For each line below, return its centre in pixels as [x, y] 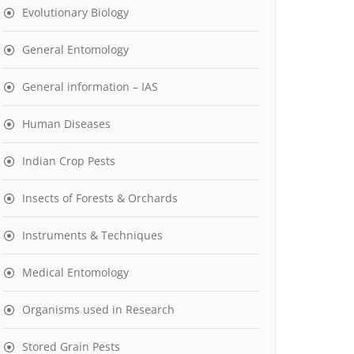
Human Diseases [66, 124]
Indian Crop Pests [69, 161]
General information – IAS [90, 87]
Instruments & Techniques [92, 235]
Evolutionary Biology [75, 12]
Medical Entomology [75, 272]
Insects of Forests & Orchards [100, 198]
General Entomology [75, 49]
